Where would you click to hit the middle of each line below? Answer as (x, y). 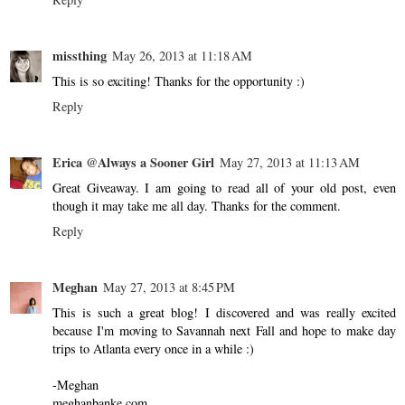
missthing (80, 55)
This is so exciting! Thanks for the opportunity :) (179, 80)
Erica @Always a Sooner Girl (133, 162)
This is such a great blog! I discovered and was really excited (224, 312)
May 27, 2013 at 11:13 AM (290, 162)
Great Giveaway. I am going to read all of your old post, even (224, 187)
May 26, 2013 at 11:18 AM (182, 55)
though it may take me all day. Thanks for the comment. (197, 205)
